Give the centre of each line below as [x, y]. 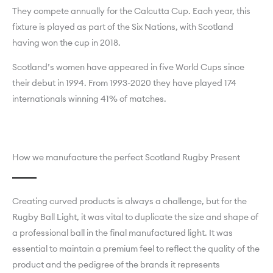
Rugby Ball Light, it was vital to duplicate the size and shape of [135, 217]
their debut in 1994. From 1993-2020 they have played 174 [124, 83]
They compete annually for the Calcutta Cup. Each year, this [131, 11]
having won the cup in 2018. [66, 43]
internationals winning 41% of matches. [89, 99]
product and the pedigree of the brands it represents [116, 264]
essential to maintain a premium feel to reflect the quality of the [136, 249]
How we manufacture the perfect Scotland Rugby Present [126, 157]
